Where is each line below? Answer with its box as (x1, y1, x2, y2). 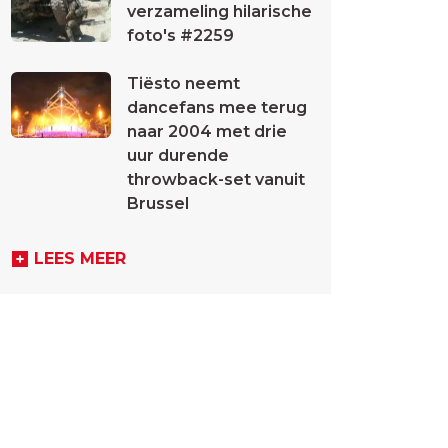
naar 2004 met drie (127, 122, 287, 141)
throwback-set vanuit (127, 170, 305, 189)
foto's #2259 (127, 26, 234, 45)
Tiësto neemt (127, 74, 240, 93)
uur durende (127, 146, 229, 165)
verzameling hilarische (127, 2, 312, 21)
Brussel (127, 194, 189, 213)
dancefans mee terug (127, 98, 307, 117)
